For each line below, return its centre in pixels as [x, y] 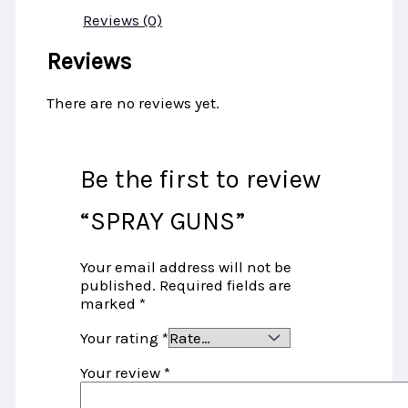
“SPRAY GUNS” [162, 221]
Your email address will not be [185, 267]
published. [117, 286]
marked [109, 304]
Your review [122, 373]
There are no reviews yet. [133, 103]
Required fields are [225, 286]
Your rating [121, 338]
